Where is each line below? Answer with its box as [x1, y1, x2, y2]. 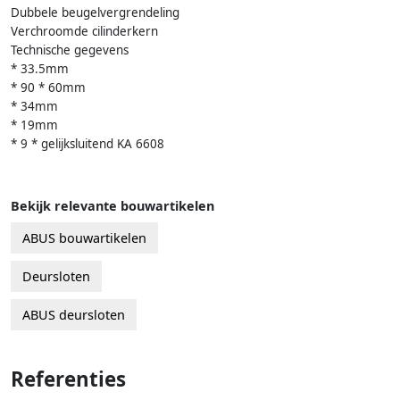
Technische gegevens [11, 42, 129, 59]
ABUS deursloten [22, 306, 125, 324]
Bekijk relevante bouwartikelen [11, 197, 214, 215]
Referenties [11, 365, 126, 394]
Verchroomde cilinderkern [11, 23, 158, 40]
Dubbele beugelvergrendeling [11, 4, 179, 21]
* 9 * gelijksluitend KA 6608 [11, 136, 164, 153]
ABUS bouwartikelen [22, 229, 146, 247]
